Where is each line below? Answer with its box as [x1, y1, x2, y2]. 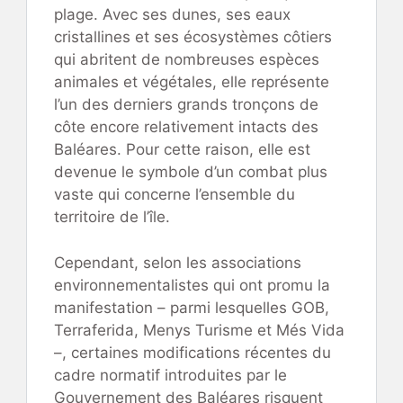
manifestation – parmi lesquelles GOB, [54, 298, 329, 317]
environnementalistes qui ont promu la [54, 275, 330, 294]
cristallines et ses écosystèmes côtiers [54, 28, 332, 47]
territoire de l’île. [54, 208, 170, 227]
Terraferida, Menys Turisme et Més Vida [54, 320, 345, 339]
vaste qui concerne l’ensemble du [54, 185, 295, 204]
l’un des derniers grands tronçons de [54, 95, 318, 114]
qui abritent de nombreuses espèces [54, 50, 319, 69]
